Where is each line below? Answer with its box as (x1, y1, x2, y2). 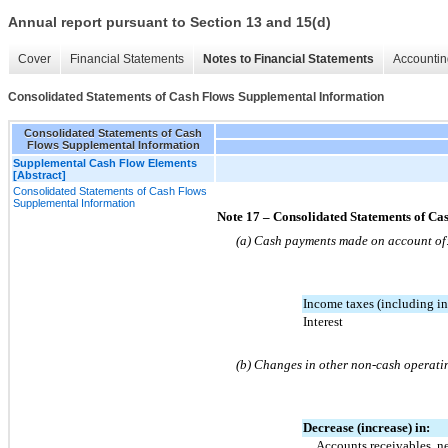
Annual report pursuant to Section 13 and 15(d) (8, 14, 331, 31)
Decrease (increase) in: (303, 419, 430, 435)
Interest (303, 313, 343, 329)
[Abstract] (13, 168, 66, 181)
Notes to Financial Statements (203, 52, 374, 67)
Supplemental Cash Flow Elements (13, 156, 197, 169)
